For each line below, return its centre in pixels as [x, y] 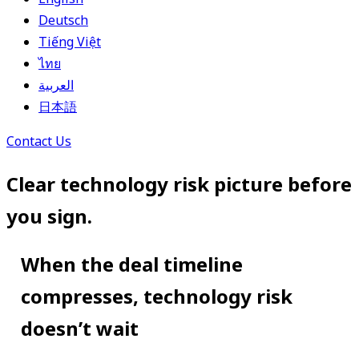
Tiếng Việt [70, 42]
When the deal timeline [132, 264]
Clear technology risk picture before [179, 184]
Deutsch [63, 20]
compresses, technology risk [157, 296]
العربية [56, 85]
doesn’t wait [80, 328]
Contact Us [39, 141]
